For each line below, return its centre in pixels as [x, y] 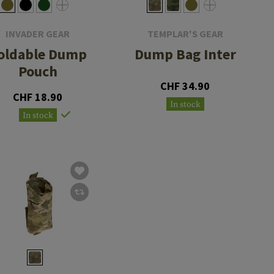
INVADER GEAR [38, 33]
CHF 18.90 [38, 97]
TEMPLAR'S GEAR [185, 33]
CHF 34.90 [185, 86]
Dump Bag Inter [185, 54]
